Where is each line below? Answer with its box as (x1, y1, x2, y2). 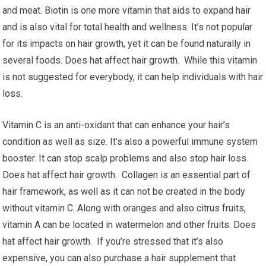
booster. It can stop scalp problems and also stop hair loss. (2, 153, 249, 164)
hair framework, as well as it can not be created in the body (2, 186, 246, 197)
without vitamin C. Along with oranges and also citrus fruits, (2, 202, 246, 214)
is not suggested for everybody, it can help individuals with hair (2, 71, 264, 83)
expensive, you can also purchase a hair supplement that (2, 252, 236, 264)
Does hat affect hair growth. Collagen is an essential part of (2, 169, 251, 180)
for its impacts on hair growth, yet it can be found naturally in (2, 38, 251, 49)
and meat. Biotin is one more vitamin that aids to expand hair (2, 5, 251, 16)
